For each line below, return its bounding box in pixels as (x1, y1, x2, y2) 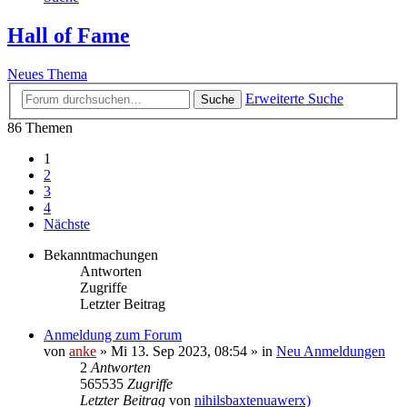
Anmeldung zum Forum (44, 326, 182, 342)
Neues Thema (7, 66, 87, 83)
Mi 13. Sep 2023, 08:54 (111, 342, 247, 359)
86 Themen (7, 119, 73, 135)
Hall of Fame (7, 24, 130, 48)
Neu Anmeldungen (276, 342, 385, 359)
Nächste (44, 215, 90, 232)
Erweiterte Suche (245, 90, 343, 106)
